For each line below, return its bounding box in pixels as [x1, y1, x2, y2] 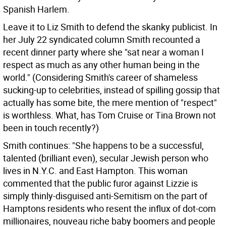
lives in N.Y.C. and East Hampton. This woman [3, 164, 188, 177]
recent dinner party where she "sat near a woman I [3, 46, 204, 58]
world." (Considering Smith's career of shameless [3, 71, 198, 83]
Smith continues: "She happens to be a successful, [3, 139, 204, 151]
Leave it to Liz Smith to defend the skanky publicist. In [3, 21, 217, 33]
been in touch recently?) [3, 122, 99, 134]
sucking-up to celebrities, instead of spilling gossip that [3, 84, 220, 96]
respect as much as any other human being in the [3, 59, 200, 71]
